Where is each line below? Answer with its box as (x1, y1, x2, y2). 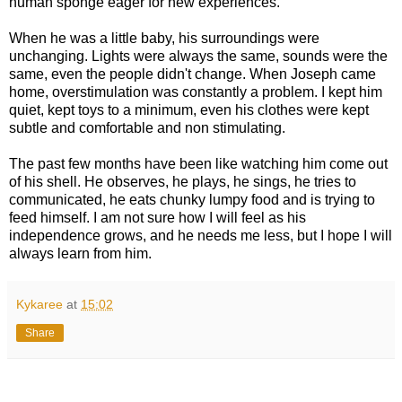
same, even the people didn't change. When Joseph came (9, 66, 376, 83)
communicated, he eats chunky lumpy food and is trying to (9, 192, 375, 208)
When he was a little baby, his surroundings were (9, 31, 319, 47)
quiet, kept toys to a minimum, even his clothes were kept (9, 102, 369, 118)
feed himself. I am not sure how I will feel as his (9, 210, 306, 226)
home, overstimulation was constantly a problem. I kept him (9, 84, 382, 100)
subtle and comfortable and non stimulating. (9, 120, 285, 136)
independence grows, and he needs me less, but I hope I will (9, 228, 392, 244)
